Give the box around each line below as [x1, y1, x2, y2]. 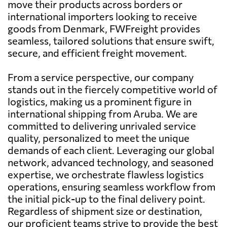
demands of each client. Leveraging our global [8, 143, 214, 156]
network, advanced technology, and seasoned [8, 156, 214, 168]
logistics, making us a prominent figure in [8, 95, 192, 107]
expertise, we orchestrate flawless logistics [8, 168, 204, 180]
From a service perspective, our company [8, 70, 194, 83]
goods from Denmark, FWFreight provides [8, 22, 200, 34]
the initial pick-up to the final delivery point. [8, 192, 205, 205]
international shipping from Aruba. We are [8, 107, 198, 120]
